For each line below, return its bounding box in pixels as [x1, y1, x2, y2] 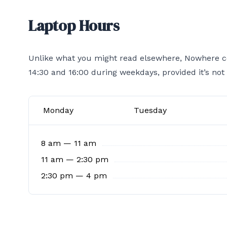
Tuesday [133, 105, 167, 115]
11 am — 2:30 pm [41, 155, 108, 164]
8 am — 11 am [41, 138, 96, 148]
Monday [43, 105, 73, 115]
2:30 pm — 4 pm [41, 171, 107, 180]
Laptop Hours [28, 15, 120, 36]
